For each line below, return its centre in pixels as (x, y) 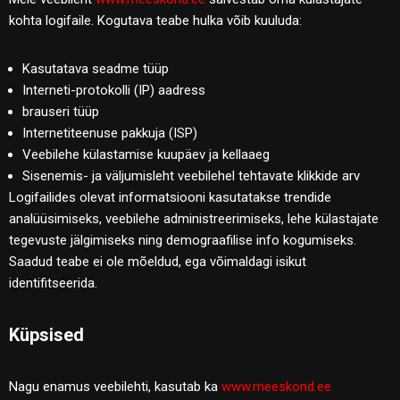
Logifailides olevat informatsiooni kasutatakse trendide (170, 197)
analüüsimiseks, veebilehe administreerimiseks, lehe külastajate (194, 218)
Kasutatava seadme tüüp (96, 68)
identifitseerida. (53, 283)
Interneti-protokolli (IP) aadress (114, 90)
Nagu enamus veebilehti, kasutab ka (115, 386)
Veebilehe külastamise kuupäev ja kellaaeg (146, 154)
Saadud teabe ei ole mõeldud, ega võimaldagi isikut (158, 261)
